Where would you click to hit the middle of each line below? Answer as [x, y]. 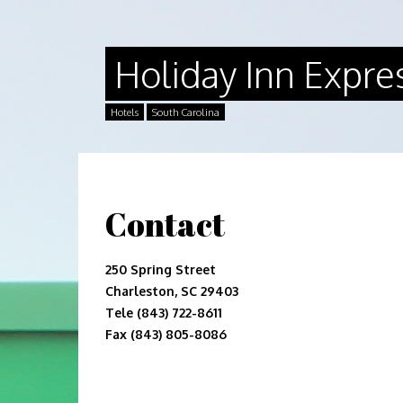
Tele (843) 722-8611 [164, 313]
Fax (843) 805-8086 [166, 334]
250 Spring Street [161, 269]
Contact [165, 224]
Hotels [125, 112]
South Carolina [186, 112]
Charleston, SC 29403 [172, 291]
